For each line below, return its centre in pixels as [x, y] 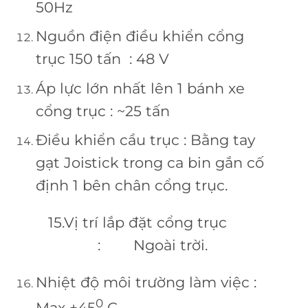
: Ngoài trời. [121, 245]
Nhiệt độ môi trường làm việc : [146, 282]
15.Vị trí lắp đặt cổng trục [154, 223]
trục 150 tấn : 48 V [102, 59]
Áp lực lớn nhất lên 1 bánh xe [140, 88]
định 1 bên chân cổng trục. [131, 186]
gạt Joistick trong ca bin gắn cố [150, 163]
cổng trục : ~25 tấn [102, 111]
